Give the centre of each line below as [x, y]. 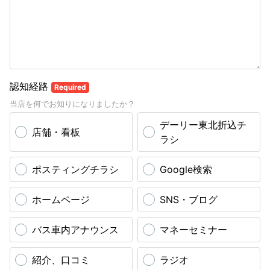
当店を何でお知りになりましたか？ [72, 104]
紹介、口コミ [61, 260]
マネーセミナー [193, 230]
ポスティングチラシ [75, 169]
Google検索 [186, 169]
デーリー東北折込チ [203, 125]
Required [70, 87]
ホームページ [61, 199]
